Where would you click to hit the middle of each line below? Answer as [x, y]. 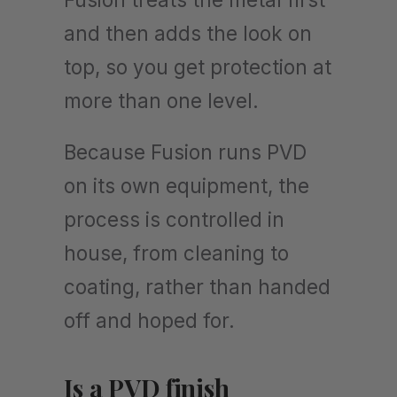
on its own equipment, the [187, 185]
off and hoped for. [149, 320]
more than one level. [161, 100]
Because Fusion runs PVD [185, 152]
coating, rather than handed [197, 286]
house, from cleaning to [176, 253]
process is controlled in [174, 219]
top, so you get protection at [198, 66]
